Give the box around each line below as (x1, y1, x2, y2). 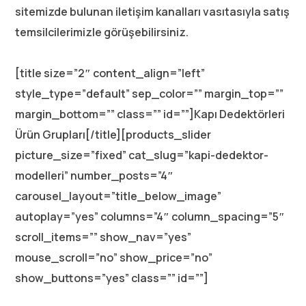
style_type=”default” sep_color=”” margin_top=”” (15, 86, 284, 101)
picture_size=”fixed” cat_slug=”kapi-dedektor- (15, 148, 269, 163)
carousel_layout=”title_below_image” (15, 189, 222, 204)
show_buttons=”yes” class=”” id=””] (15, 270, 209, 286)
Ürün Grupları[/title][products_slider (15, 127, 212, 142)
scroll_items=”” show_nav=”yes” (15, 229, 192, 245)
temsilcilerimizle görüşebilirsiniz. (15, 25, 189, 40)
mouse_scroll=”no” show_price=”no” (15, 250, 213, 265)
